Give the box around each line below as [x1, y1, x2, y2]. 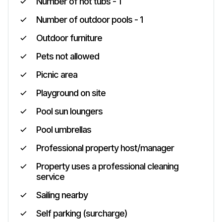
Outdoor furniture [36, 33, 102, 43]
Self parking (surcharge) [36, 208, 127, 219]
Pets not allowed [36, 51, 99, 61]
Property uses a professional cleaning [36, 161, 178, 171]
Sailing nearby [36, 190, 88, 200]
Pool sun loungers [36, 106, 103, 116]
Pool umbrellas [36, 124, 91, 135]
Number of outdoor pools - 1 [36, 14, 143, 25]
